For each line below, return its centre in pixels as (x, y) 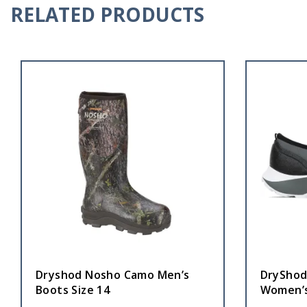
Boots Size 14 (73, 290)
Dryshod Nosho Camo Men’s (113, 274)
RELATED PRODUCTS (107, 15)
